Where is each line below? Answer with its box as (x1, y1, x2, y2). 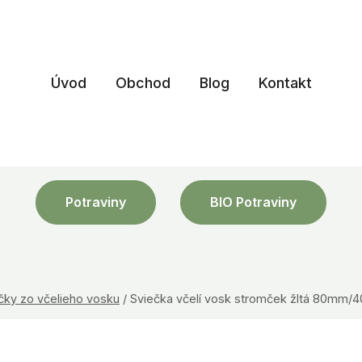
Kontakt (258, 74, 312, 91)
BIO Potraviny (210, 193, 297, 210)
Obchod (115, 74, 170, 91)
